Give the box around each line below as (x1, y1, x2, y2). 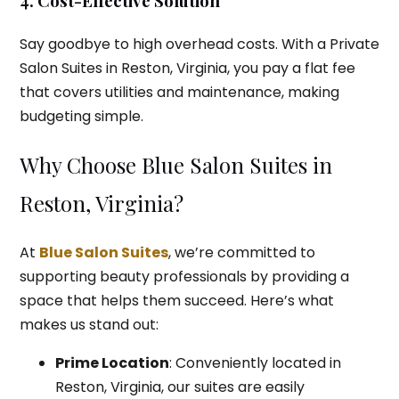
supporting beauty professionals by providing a (19, 265, 349, 287)
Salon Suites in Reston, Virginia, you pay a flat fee (19, 57, 355, 78)
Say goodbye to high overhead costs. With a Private (19, 33, 379, 54)
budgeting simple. (19, 105, 143, 126)
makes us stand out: (19, 313, 159, 335)
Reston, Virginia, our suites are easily (54, 376, 305, 397)
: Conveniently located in (168, 352, 341, 373)
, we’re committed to (167, 241, 315, 263)
